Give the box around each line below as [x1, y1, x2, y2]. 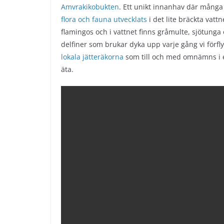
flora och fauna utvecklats [61, 14, 147, 24]
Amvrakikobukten [61, 1, 119, 11]
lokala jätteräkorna [61, 51, 123, 61]
